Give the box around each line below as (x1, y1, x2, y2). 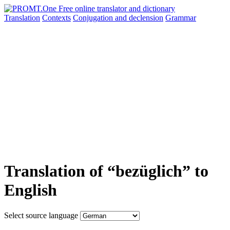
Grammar (165, 13, 196, 22)
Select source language (4, 210, 78, 220)
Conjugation (73, 13, 115, 22)
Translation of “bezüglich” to (4, 162, 208, 181)
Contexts (42, 13, 71, 22)
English (4, 181, 57, 200)
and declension (115, 13, 163, 22)
